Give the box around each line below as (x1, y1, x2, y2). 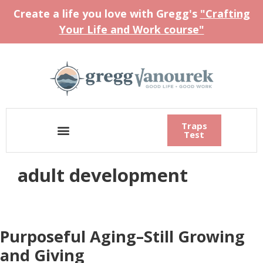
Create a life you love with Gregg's (13, 6, 200, 21)
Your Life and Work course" (59, 22, 204, 36)
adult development (18, 163, 188, 188)
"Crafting (200, 6, 250, 21)
